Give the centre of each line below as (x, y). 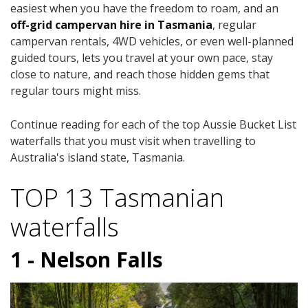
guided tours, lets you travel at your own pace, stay (142, 58)
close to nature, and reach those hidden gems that (140, 75)
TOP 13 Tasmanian (117, 198)
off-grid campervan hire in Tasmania (111, 25)
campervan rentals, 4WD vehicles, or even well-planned (152, 42)
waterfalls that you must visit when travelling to (133, 141)
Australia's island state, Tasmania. (98, 158)
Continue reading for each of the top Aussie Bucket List (153, 125)
